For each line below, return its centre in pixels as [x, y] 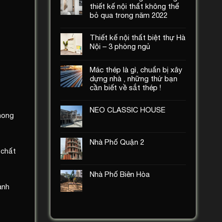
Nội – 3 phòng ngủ [120, 46]
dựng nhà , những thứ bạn [134, 78]
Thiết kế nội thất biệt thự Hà [138, 37]
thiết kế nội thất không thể [135, 6]
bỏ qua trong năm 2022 [130, 15]
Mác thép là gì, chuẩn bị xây [136, 69]
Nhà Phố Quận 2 [117, 142]
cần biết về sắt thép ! [125, 87]
